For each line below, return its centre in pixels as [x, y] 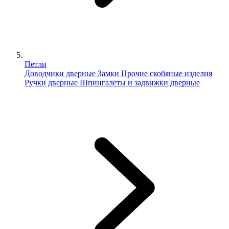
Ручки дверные [51, 83]
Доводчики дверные [60, 74]
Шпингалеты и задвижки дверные [140, 83]
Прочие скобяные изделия [167, 74]
